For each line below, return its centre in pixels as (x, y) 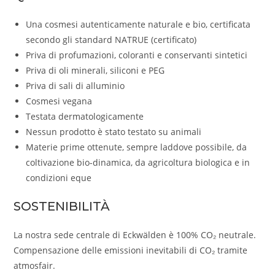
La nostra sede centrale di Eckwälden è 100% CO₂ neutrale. (135, 235)
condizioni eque (59, 178)
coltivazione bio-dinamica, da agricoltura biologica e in (138, 163)
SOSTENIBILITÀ (62, 207)
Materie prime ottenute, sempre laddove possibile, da (137, 147)
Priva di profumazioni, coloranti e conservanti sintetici (137, 55)
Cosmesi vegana (59, 101)
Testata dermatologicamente (85, 117)
